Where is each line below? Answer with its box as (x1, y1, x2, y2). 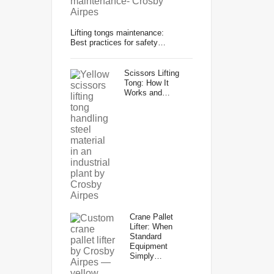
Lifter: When (129, 222, 172, 231)
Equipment (129, 242, 168, 251)
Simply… (129, 251, 162, 261)
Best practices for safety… (70, 38, 166, 47)
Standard (129, 232, 161, 241)
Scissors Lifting (124, 68, 179, 78)
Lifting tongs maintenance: (70, 28, 164, 37)
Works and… (124, 88, 170, 97)
